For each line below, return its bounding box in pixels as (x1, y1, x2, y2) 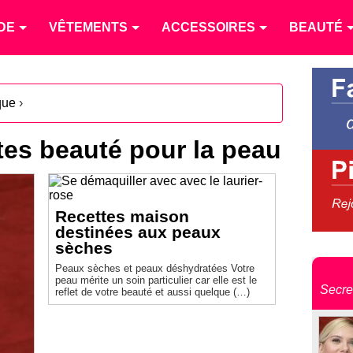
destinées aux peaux (54, 223, 221, 241)
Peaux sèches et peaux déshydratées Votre (54, 262, 231, 274)
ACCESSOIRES (162, 20, 255, 34)
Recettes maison (54, 207, 189, 225)
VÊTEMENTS (49, 20, 128, 34)
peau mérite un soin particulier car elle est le (54, 274, 257, 286)
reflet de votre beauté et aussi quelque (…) (54, 286, 250, 298)
